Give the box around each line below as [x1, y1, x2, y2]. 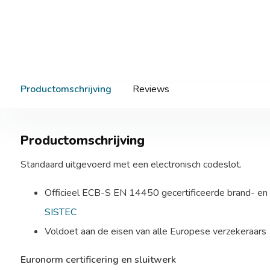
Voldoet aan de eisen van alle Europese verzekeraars [44, 225, 266, 238]
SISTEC [44, 206, 77, 219]
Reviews [132, 83, 169, 96]
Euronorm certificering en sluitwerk [20, 253, 176, 266]
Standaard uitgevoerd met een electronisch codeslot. [20, 158, 242, 171]
